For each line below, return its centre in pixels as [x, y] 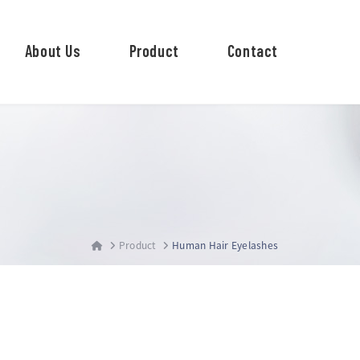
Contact [252, 51]
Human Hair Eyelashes [225, 245]
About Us [53, 51]
